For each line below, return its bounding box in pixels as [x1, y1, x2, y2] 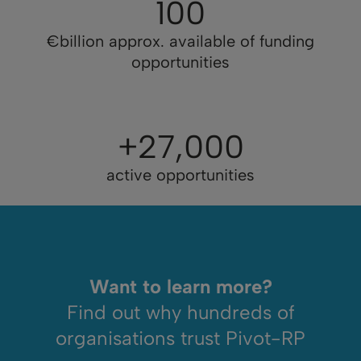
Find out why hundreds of [66, 300, 295, 324]
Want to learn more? [89, 274, 272, 298]
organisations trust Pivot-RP [56, 326, 305, 350]
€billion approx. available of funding [47, 31, 314, 51]
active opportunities [106, 164, 255, 185]
